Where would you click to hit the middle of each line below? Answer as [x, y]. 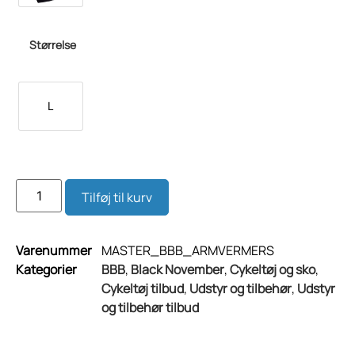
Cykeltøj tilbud [143, 288]
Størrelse [53, 44]
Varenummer [54, 250]
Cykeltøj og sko [273, 269]
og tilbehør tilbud [150, 307]
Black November [177, 269]
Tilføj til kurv [117, 197]
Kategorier [46, 269]
